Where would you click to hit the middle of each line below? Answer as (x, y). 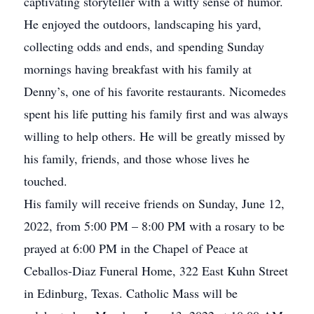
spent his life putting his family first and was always (156, 114)
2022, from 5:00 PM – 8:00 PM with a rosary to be (154, 226)
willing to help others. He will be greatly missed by (155, 136)
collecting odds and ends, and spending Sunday (144, 46)
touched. (46, 181)
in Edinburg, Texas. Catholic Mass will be (131, 293)
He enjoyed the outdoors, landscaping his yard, (143, 24)
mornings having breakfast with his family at (138, 69)
